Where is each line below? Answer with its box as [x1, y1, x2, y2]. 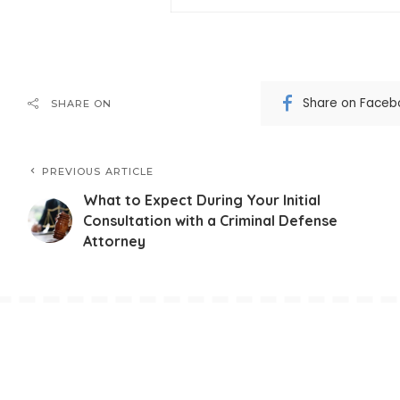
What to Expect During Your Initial [82, 190, 321, 209]
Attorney [82, 231, 146, 250]
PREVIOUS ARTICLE [41, 164, 154, 178]
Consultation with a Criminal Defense [82, 211, 337, 229]
